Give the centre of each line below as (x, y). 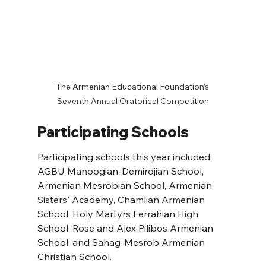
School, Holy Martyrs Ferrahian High (119, 213)
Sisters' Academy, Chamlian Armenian (122, 199)
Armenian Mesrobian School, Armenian (126, 185)
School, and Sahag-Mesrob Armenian (122, 242)
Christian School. (74, 256)
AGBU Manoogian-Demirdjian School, (121, 171)
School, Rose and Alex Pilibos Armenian (126, 228)
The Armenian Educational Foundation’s (133, 86)
